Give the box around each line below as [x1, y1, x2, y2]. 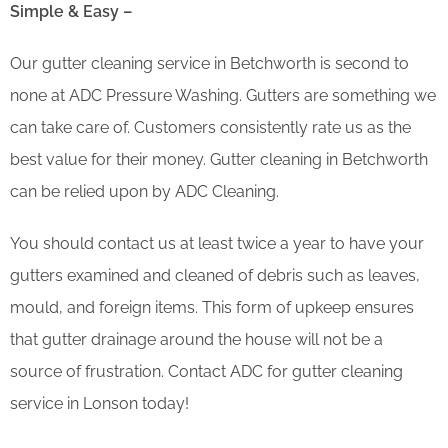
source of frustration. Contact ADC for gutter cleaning [10, 361, 403, 381]
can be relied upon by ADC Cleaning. [10, 181, 279, 201]
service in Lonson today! [10, 393, 189, 413]
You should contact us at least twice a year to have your [10, 233, 424, 253]
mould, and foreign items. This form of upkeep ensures [10, 297, 414, 317]
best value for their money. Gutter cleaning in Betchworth [10, 149, 428, 169]
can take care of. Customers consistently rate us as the [10, 117, 411, 137]
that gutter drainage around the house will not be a [10, 329, 383, 349]
